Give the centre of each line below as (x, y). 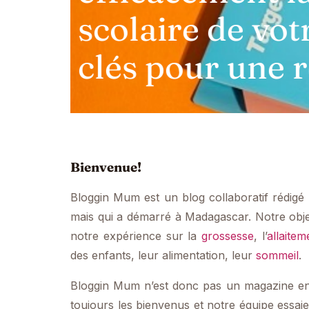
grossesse (228, 236)
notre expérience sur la (136, 236)
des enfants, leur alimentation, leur (163, 256)
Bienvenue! (106, 167)
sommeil (277, 256)
